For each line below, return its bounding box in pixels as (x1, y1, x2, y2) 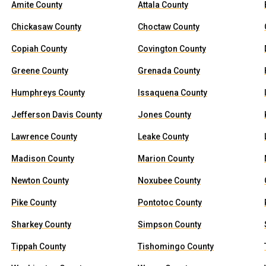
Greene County (11, 66, 68, 75)
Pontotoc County (137, 198, 202, 207)
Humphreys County (11, 88, 85, 97)
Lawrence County (11, 132, 77, 141)
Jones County (137, 110, 191, 119)
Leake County (137, 132, 189, 141)
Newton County (11, 176, 69, 185)
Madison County (11, 154, 74, 163)
